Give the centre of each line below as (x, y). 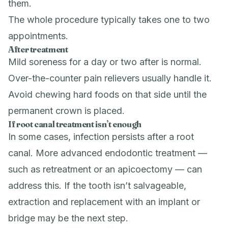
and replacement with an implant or (125, 202)
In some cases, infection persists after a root (101, 137)
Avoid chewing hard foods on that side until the (107, 94)
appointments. (38, 36)
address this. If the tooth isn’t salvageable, (97, 186)
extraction (29, 202)
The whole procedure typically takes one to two (109, 20)
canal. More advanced (56, 153)
